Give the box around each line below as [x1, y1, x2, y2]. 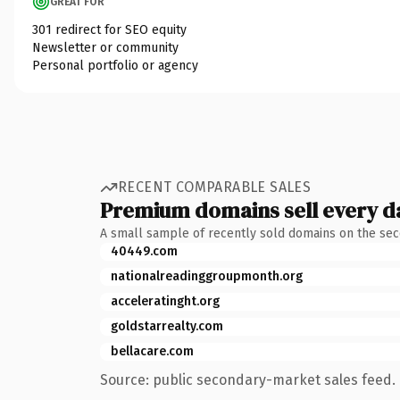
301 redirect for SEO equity [32, 21, 187, 37]
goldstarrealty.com [111, 318, 223, 334]
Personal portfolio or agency [32, 57, 198, 73]
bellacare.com [111, 343, 194, 359]
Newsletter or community [32, 39, 179, 55]
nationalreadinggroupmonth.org [111, 268, 303, 284]
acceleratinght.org [111, 293, 220, 309]
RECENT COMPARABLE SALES [118, 179, 312, 196]
